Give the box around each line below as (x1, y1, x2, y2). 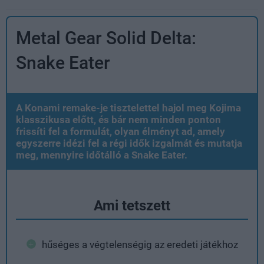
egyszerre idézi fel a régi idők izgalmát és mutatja (16, 137, 242, 149)
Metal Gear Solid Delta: (16, 27, 196, 48)
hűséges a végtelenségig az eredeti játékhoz (41, 238, 238, 250)
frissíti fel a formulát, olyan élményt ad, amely (16, 125, 225, 137)
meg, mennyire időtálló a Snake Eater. (16, 148, 187, 161)
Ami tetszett (94, 197, 170, 214)
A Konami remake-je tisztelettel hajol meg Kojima (16, 101, 241, 114)
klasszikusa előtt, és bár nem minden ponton (16, 113, 221, 126)
